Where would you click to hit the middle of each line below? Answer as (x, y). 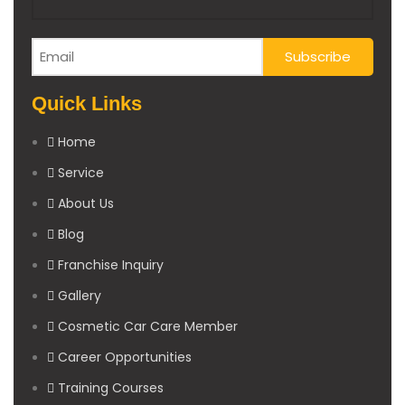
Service (81, 173)
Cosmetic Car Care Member (148, 327)
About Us (86, 204)
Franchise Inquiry (111, 265)
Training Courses (111, 388)
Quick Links (87, 104)
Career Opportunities (125, 358)
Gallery (80, 296)
